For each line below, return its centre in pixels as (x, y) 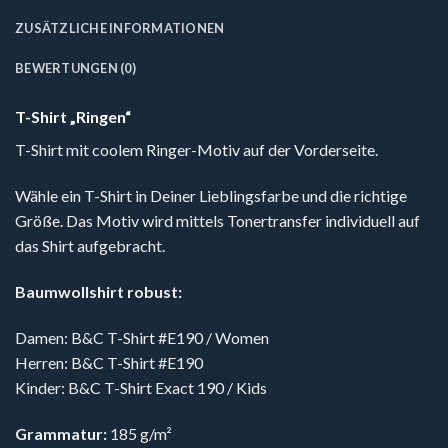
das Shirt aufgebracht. (90, 246)
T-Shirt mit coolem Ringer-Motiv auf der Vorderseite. (196, 150)
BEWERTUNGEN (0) (75, 68)
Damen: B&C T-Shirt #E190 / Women (142, 337)
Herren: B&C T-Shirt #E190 (109, 362)
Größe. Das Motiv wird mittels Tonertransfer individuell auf (217, 221)
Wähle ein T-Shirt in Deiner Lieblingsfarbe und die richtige (211, 196)
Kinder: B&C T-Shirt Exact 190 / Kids (141, 387)
